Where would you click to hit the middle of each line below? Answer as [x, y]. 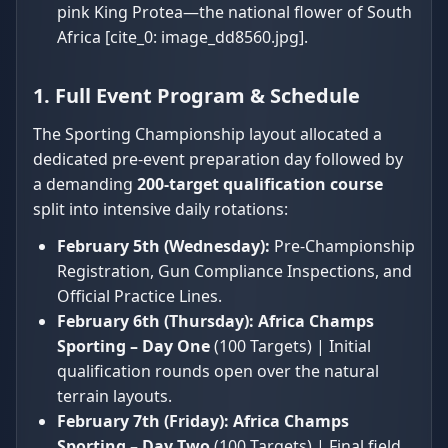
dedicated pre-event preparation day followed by [218, 158]
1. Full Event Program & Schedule [196, 95]
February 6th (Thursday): [155, 320]
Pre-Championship [342, 245]
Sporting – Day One [133, 345]
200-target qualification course [260, 183]
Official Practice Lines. [139, 295]
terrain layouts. [114, 395]
